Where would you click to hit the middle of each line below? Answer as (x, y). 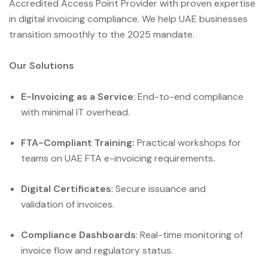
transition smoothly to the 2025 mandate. (102, 35)
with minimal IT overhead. (75, 112)
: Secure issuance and (159, 188)
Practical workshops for (189, 142)
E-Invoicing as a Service (77, 96)
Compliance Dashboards (78, 234)
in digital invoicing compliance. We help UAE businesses (128, 19)
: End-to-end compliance (188, 96)
